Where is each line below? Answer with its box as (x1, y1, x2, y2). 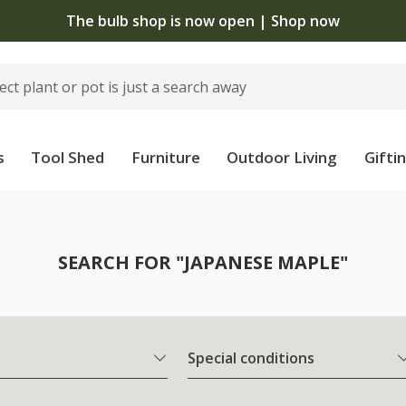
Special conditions (188, 348, 314, 369)
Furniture (130, 147, 200, 168)
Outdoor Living (227, 147, 338, 168)
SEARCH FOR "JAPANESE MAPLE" (58, 250, 348, 275)
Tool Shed (31, 147, 105, 168)
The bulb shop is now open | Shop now (66, 10, 340, 31)
